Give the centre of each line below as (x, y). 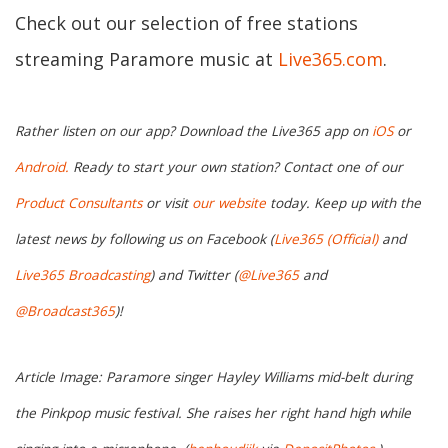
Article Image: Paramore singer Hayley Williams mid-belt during (213, 376)
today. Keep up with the (343, 202)
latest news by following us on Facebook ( (144, 238)
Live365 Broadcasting (82, 274)
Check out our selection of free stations (186, 23)
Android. (42, 166)
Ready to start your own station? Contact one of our (236, 166)
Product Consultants (78, 202)
